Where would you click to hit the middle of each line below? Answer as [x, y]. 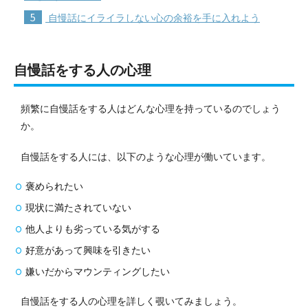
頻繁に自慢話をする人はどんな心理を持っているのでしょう [151, 108]
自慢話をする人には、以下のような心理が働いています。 [146, 156]
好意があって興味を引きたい [88, 250]
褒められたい [54, 186]
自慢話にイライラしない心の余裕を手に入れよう [153, 18]
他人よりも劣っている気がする [93, 229]
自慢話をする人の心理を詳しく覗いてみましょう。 [131, 301]
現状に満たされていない [78, 207]
